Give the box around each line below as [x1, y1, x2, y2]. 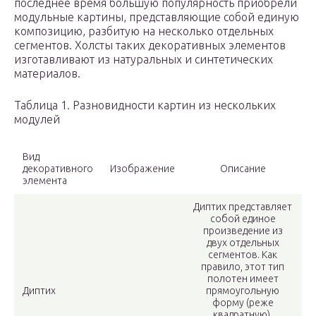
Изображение [110, 163, 175, 175]
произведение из [202, 225, 283, 237]
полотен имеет [207, 273, 279, 285]
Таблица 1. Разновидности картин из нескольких [14, 99, 276, 112]
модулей [14, 113, 60, 126]
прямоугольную [206, 285, 279, 297]
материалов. [14, 67, 80, 80]
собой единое [209, 213, 276, 225]
